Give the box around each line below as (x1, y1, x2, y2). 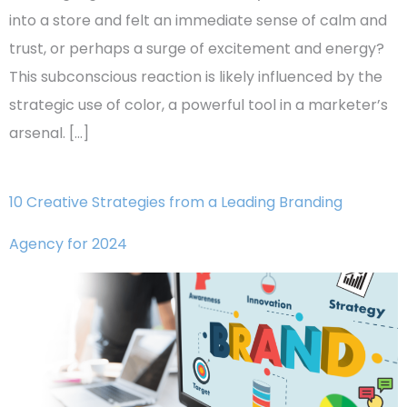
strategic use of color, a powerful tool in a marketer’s (9, 94, 388, 115)
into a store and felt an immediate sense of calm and (9, 9, 387, 31)
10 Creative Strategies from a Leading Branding (9, 191, 342, 213)
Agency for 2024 (9, 233, 127, 254)
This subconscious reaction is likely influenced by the (9, 65, 382, 87)
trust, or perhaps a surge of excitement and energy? (9, 37, 384, 59)
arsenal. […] (9, 122, 89, 144)
